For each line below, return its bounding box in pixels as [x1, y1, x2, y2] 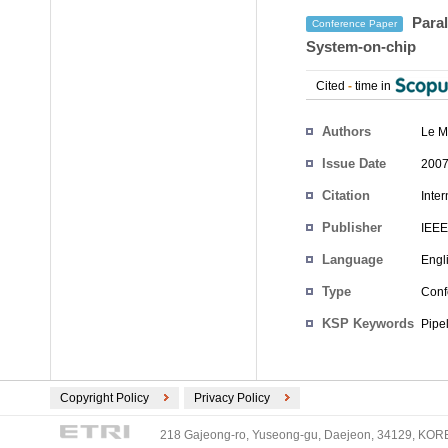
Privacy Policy [194, 391, 270, 405]
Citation [322, 188, 370, 203]
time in [352, 79, 394, 93]
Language [322, 252, 383, 267]
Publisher [322, 220, 382, 235]
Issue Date [322, 156, 386, 171]
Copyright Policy [60, 391, 149, 405]
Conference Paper [312, 18, 397, 30]
